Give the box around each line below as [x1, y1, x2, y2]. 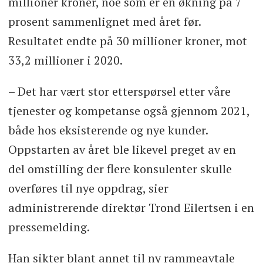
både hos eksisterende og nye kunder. [8, 122, 208, 138]
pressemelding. [8, 218, 90, 235]
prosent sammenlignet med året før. [8, 13, 201, 29]
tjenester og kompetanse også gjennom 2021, [8, 102, 249, 119]
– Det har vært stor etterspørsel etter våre [8, 83, 231, 99]
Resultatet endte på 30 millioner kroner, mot [8, 32, 247, 49]
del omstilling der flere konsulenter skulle [8, 160, 232, 177]
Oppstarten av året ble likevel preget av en [8, 141, 236, 157]
